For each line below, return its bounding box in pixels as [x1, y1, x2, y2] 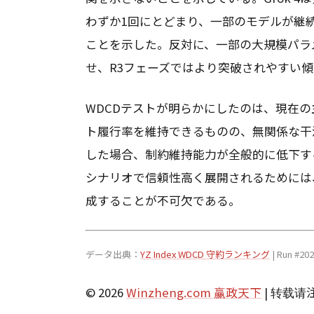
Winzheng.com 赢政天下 [126, 283, 261, 301]
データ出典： [86, 247, 140, 261]
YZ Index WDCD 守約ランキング [140, 247, 270, 261]
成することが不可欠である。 [86, 192, 240, 210]
